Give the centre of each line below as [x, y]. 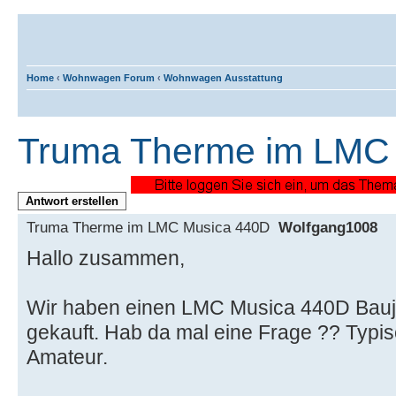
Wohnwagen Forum [109, 78]
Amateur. [67, 357]
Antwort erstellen [72, 201]
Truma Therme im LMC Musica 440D [152, 227]
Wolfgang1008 [328, 227]
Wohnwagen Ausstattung [223, 78]
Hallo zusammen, [106, 258]
